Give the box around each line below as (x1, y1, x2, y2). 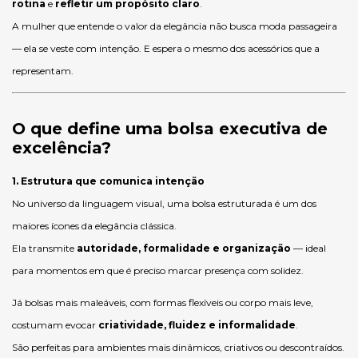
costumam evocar (12, 319, 98, 331)
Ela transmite (12, 242, 77, 254)
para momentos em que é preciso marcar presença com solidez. (12, 265, 304, 276)
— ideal (291, 242, 326, 254)
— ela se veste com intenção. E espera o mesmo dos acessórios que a (12, 42, 320, 54)
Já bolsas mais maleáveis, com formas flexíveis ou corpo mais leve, (12, 296, 313, 308)
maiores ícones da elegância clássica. (12, 220, 177, 232)
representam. (12, 65, 74, 77)
